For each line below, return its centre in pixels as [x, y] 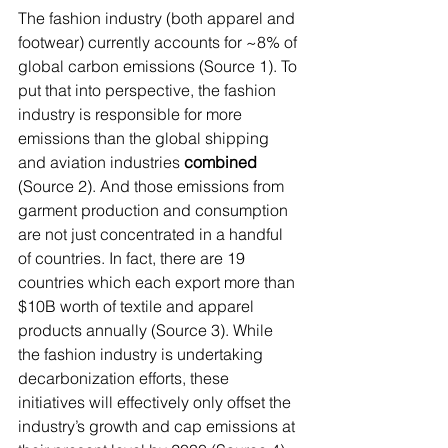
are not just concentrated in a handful [152, 234]
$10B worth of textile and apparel [138, 306]
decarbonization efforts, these [125, 378]
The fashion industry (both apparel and [158, 18]
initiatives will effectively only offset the [156, 402]
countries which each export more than [158, 282]
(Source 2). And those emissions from [153, 186]
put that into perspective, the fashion [149, 90]
